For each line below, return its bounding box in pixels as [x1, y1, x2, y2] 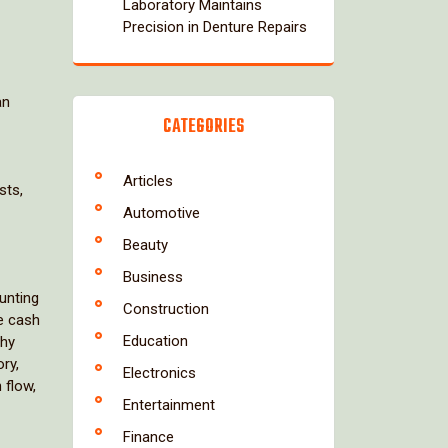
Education [123, 332, 188, 350]
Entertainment [123, 396, 215, 414]
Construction [123, 300, 209, 318]
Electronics [123, 364, 196, 382]
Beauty [123, 236, 168, 254]
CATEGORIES [162, 113, 245, 142]
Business [123, 268, 183, 286]
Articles [123, 172, 173, 190]
